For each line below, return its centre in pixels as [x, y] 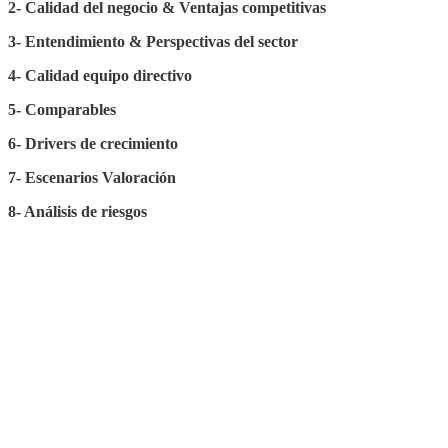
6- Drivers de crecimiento [93, 143]
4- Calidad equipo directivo [100, 75]
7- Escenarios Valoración [92, 177]
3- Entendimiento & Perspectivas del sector [153, 41]
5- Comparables [62, 109]
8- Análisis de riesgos [77, 211]
